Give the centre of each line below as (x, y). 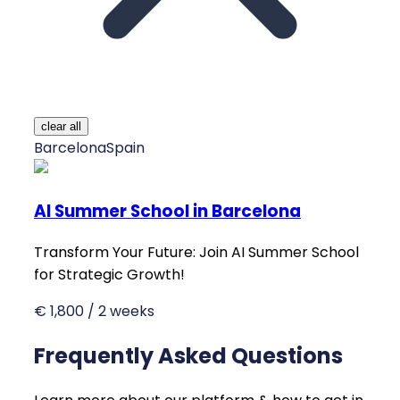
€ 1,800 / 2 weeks (94, 311)
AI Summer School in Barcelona (167, 212)
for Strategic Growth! (109, 274)
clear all (61, 127)
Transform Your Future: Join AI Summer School (196, 252)
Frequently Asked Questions (188, 355)
